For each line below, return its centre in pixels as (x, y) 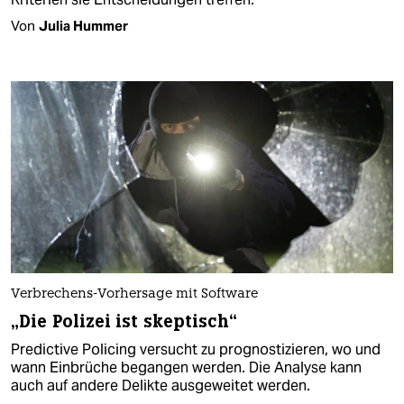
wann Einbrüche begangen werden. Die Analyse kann (186, 367)
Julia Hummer (83, 26)
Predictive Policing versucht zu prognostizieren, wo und (196, 349)
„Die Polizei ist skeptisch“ (124, 321)
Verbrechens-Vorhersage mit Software (134, 294)
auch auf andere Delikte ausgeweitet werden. (161, 385)
